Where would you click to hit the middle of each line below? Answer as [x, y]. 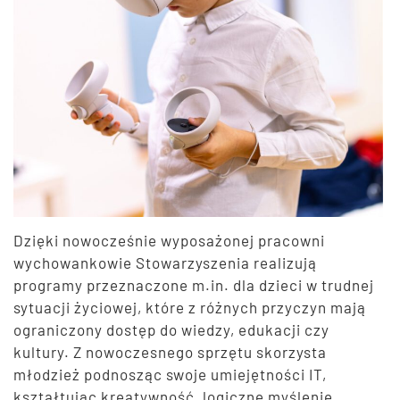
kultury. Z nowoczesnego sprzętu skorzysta [170, 352]
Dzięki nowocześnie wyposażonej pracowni [169, 241]
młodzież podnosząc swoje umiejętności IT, [170, 375]
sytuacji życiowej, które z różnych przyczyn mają [190, 308]
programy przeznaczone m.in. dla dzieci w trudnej [194, 285]
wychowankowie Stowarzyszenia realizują [165, 263]
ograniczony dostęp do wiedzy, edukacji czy [171, 330]
